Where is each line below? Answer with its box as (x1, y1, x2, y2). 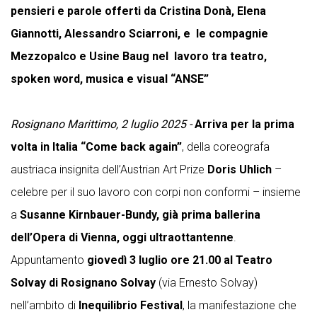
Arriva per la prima (195, 117, 294, 132)
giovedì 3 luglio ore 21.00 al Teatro (87, 253, 272, 267)
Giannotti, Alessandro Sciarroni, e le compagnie (11, 27, 268, 41)
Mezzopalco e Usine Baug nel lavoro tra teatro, (11, 50, 267, 64)
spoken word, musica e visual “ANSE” (11, 72, 209, 86)
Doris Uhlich (207, 163, 272, 177)
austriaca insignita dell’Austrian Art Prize (11, 163, 207, 177)
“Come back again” (81, 140, 182, 154)
